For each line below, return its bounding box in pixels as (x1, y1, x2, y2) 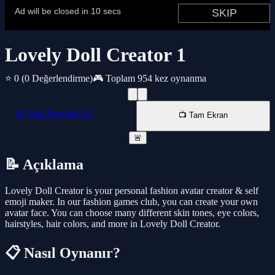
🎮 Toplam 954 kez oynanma (93, 73, 206, 84)
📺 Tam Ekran (179, 110, 228, 120)
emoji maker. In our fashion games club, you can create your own (5, 196, 258, 207)
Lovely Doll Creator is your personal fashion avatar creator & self (5, 185, 258, 196)
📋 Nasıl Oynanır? (5, 245, 120, 261)
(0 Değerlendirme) (21, 73, 93, 84)
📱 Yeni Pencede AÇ (15, 108, 95, 119)
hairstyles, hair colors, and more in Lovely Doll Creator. (5, 219, 220, 230)
